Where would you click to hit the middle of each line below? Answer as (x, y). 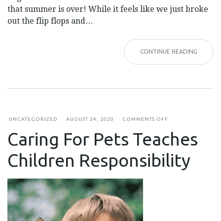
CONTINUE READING (169, 51)
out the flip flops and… (50, 21)
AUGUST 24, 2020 (90, 119)
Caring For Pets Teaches (103, 139)
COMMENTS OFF (145, 119)
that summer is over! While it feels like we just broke (108, 9)
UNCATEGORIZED (33, 119)
